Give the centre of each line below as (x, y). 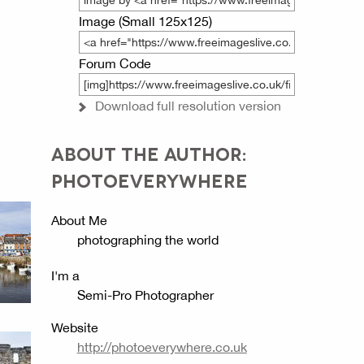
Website (74, 327)
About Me (79, 220)
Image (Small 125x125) (145, 21)
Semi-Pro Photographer (145, 295)
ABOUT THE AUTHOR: (149, 152)
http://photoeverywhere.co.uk (162, 347)
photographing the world (147, 239)
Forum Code (115, 63)
